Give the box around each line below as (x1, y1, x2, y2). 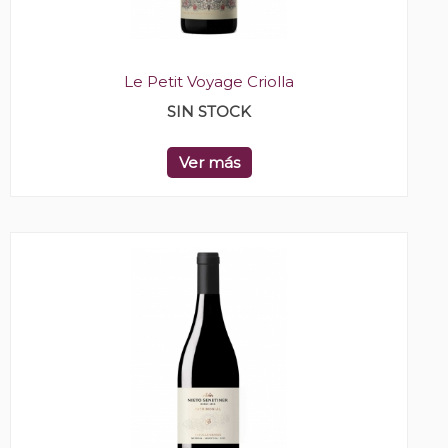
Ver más (178, 152, 240, 172)
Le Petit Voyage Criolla (124, 71, 294, 91)
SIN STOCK (167, 101, 251, 121)
